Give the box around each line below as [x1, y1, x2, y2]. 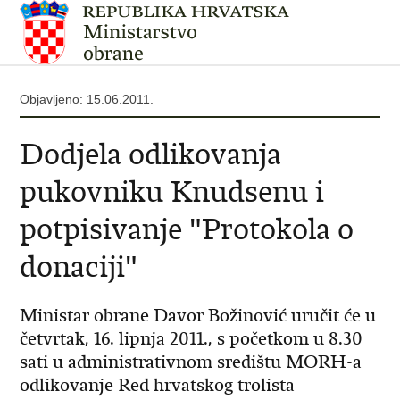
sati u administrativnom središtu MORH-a [20, 351, 362, 373]
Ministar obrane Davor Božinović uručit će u [20, 304, 377, 327]
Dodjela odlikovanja [20, 136, 282, 172]
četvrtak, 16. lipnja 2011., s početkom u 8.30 [20, 328, 363, 350]
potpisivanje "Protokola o [20, 211, 354, 247]
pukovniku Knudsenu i [20, 173, 325, 210]
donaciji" [20, 248, 138, 285]
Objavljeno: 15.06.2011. [20, 92, 154, 106]
